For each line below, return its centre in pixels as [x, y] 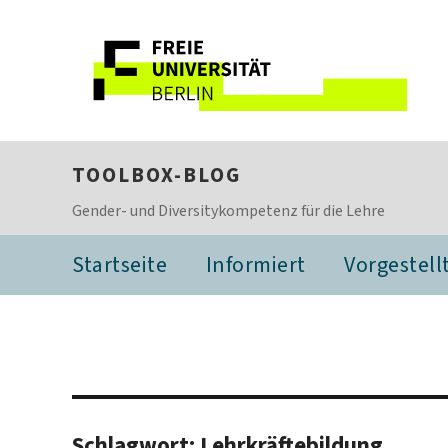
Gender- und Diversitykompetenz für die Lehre [228, 210]
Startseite [119, 264]
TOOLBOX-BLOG [156, 175]
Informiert [255, 264]
